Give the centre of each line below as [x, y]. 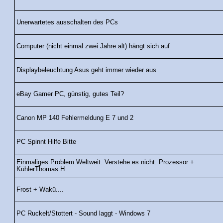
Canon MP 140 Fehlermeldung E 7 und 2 [75, 118]
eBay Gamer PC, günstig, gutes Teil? [70, 94]
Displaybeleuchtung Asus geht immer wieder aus [86, 70]
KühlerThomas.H [41, 169]
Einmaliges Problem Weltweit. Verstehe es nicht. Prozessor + [105, 163]
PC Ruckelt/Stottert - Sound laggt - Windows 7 [83, 214]
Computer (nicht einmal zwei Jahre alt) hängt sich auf [93, 47]
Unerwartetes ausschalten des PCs [67, 23]
